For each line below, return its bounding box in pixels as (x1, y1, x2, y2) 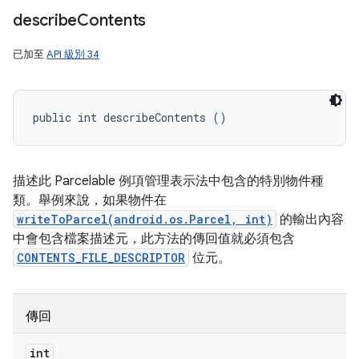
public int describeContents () (33, 110, 227, 125)
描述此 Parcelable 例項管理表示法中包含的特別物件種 (13, 173, 324, 189)
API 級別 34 (46, 47, 99, 61)
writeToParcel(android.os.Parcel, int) (17, 212, 272, 227)
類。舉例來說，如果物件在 (13, 192, 167, 208)
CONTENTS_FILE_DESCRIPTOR (17, 250, 185, 265)
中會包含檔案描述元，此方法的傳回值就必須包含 (13, 231, 295, 247)
